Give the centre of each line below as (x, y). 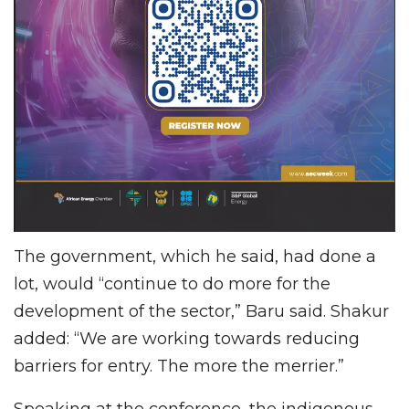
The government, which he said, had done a (195, 256)
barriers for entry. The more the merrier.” (179, 366)
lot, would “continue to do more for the (172, 283)
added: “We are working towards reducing (187, 338)
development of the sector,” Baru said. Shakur (201, 311)
